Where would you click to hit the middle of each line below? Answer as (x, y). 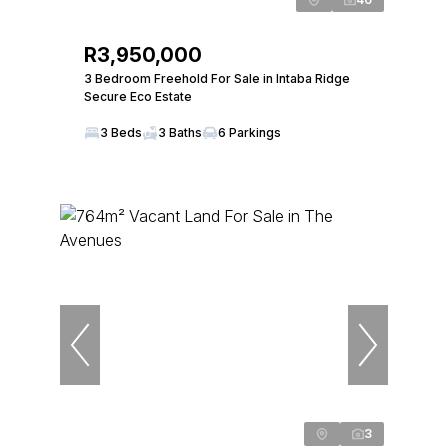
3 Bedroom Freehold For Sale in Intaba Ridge (217, 78)
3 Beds (121, 132)
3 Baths (180, 132)
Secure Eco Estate (138, 96)
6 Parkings (249, 132)
